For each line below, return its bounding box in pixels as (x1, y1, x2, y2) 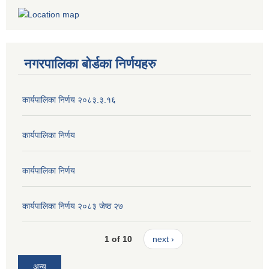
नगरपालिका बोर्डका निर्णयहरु (24, 56, 156, 72)
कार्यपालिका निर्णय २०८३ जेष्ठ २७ (22, 201, 123, 211)
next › (152, 234, 174, 244)
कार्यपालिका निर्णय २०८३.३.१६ (22, 95, 116, 105)
